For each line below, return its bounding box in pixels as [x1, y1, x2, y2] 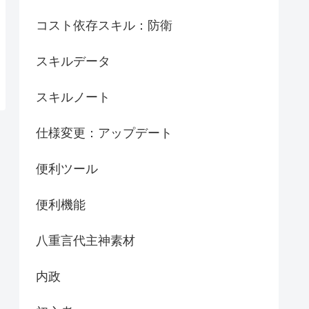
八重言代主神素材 [36, 233, 135, 248]
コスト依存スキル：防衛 [36, 18, 172, 32]
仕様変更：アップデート [36, 126, 172, 140]
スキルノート [36, 90, 110, 104]
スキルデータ [36, 54, 110, 68]
